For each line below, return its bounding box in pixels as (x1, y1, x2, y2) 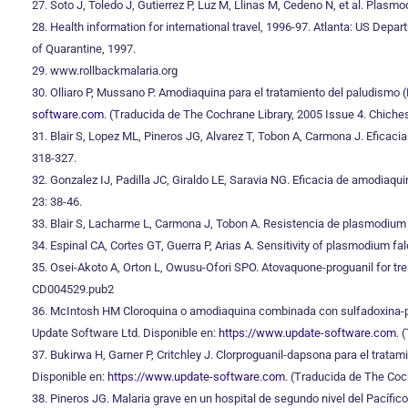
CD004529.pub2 (32, 282, 114, 296)
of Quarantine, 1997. (32, 42, 136, 56)
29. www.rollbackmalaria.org (32, 64, 178, 77)
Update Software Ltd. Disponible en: (32, 326, 219, 340)
